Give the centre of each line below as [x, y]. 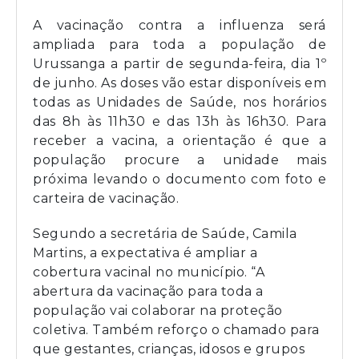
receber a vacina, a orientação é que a [179, 140]
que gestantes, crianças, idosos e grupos [169, 349]
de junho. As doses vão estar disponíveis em [179, 83]
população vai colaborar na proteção [158, 310]
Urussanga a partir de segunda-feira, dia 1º [179, 63]
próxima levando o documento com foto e [179, 179]
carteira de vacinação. [106, 198]
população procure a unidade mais [179, 159]
